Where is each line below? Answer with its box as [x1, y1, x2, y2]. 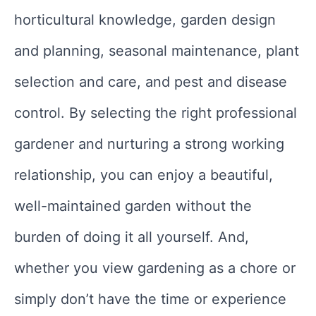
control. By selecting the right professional [14, 104, 297, 122]
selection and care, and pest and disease [14, 73, 287, 91]
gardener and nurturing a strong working [14, 135, 284, 153]
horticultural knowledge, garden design [14, 11, 276, 29]
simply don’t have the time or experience [14, 291, 286, 308]
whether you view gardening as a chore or [14, 260, 296, 277]
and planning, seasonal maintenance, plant [14, 42, 299, 60]
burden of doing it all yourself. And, [14, 229, 249, 246]
